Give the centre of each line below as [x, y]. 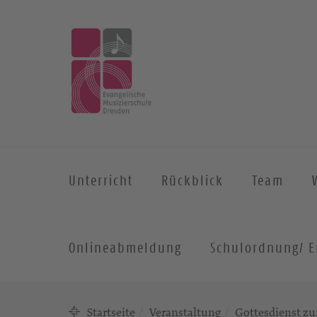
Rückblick [192, 180]
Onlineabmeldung [125, 248]
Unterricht [101, 180]
